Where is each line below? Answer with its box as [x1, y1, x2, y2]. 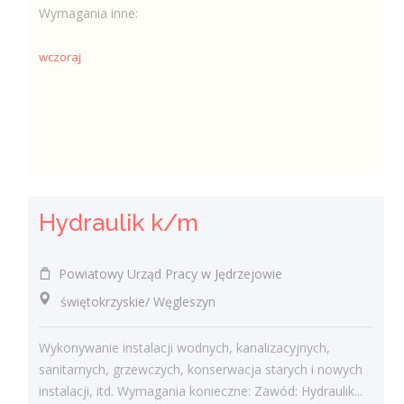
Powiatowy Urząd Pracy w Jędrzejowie [51, 264, 283, 282]
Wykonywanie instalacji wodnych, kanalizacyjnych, [39, 339, 331, 356]
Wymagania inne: [39, 5, 139, 22]
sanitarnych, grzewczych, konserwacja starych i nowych [39, 361, 363, 378]
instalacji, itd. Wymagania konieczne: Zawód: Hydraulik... [39, 382, 363, 399]
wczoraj [39, 49, 82, 66]
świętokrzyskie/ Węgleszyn [39, 292, 216, 310]
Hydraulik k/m [39, 208, 199, 236]
